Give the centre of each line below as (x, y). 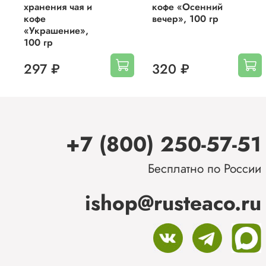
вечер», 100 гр (185, 18)
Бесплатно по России (205, 169)
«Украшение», (56, 30)
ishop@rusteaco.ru (173, 203)
